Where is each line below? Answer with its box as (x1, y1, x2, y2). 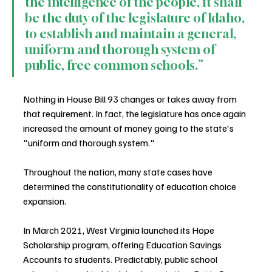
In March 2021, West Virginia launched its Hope (23, 223, 216, 236)
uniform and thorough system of (25, 41, 217, 57)
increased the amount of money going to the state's (23, 121, 236, 134)
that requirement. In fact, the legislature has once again (23, 107, 248, 120)
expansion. (23, 194, 66, 207)
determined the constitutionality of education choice (23, 180, 238, 192)
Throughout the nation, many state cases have (23, 165, 214, 178)
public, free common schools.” (25, 57, 203, 73)
